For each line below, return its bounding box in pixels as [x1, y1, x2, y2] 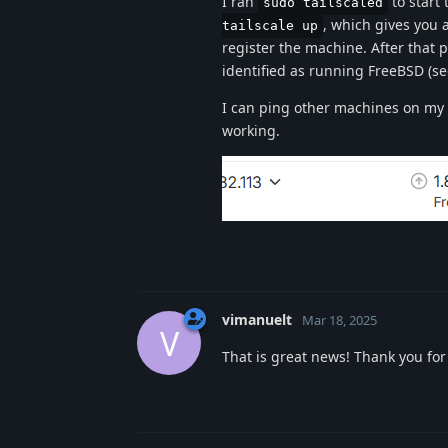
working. [222, 121, 280, 141]
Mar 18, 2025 [302, 311, 377, 330]
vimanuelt [222, 310, 292, 330]
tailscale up [222, 18, 318, 34]
